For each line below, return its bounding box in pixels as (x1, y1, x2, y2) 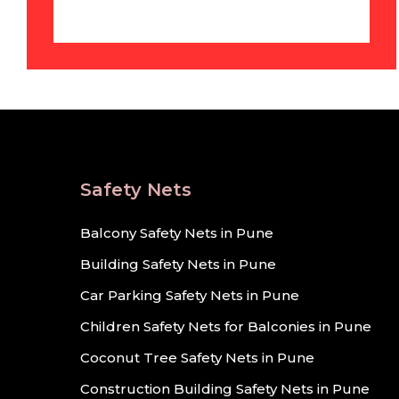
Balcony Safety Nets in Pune (80, 224, 273, 241)
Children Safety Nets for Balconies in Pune (80, 318, 371, 335)
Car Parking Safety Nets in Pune (80, 287, 299, 304)
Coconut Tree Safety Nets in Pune (80, 349, 314, 366)
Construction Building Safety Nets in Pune (80, 380, 370, 397)
